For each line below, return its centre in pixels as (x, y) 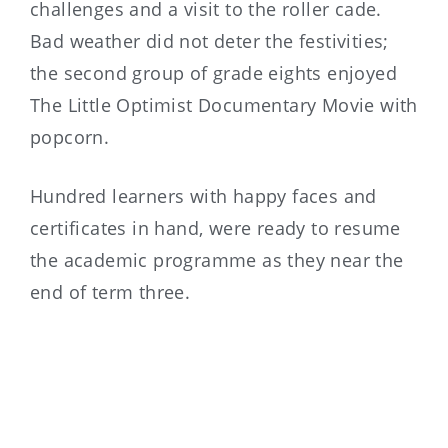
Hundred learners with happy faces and (203, 195)
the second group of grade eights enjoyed (213, 72)
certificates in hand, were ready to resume (215, 227)
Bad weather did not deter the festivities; (212, 40)
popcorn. (70, 136)
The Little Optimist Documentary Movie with (224, 104)
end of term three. (110, 291)
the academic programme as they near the (217, 259)
